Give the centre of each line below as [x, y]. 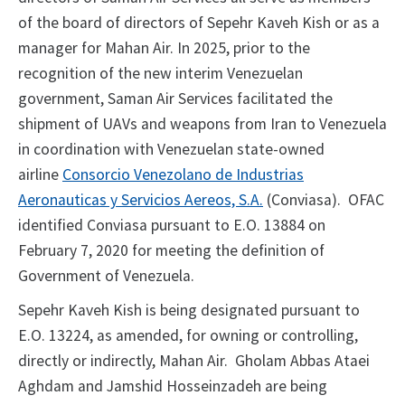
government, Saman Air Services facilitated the [175, 99]
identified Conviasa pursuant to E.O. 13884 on [172, 226]
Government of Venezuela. [106, 276]
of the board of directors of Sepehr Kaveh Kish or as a [199, 23]
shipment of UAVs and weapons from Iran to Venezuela [202, 124]
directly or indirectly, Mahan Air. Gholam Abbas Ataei [194, 361]
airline [40, 175]
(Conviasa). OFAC [324, 200]
